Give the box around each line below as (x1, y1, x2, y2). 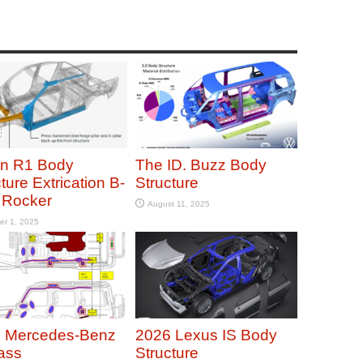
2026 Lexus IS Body (135, 326, 277, 344)
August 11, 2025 (147, 199, 210, 208)
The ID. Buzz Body (135, 156, 267, 173)
